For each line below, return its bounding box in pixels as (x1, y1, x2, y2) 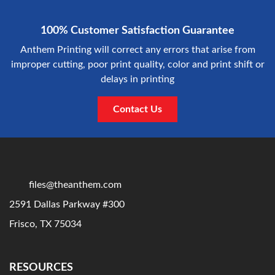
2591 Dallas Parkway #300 (9, 199, 125, 209)
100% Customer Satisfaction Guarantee (41, 25, 234, 36)
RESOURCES (9, 262, 73, 273)
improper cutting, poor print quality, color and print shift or (10, 60, 265, 69)
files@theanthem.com (29, 180, 122, 190)
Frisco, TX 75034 (9, 219, 82, 229)
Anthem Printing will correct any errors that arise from (20, 45, 255, 55)
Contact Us (113, 104, 162, 114)
